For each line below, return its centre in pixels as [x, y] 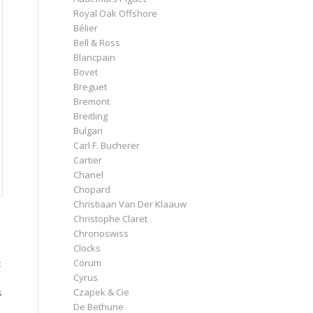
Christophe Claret [111, 218]
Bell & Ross [97, 42]
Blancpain [95, 57]
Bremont [92, 101]
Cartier [88, 160]
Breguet [90, 86]
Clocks [87, 248]
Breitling [91, 116]
